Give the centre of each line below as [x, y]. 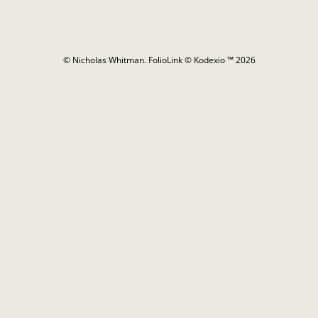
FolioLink [165, 60]
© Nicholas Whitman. [105, 60]
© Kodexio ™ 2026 [219, 60]
